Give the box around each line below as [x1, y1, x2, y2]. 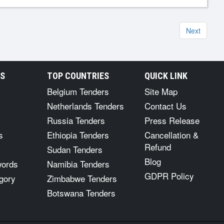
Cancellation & [144, 128, 198, 141]
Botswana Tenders [47, 186, 115, 199]
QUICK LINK [144, 70, 187, 81]
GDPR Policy [144, 169, 194, 182]
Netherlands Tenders [47, 99, 124, 112]
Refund [144, 140, 171, 153]
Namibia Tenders [47, 157, 109, 170]
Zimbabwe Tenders [47, 172, 117, 184]
